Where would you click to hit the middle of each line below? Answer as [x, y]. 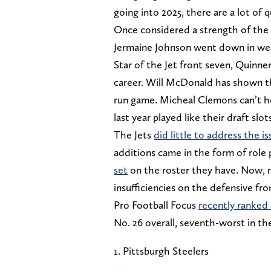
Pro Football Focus [156, 204]
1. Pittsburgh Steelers [161, 250]
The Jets [134, 134]
